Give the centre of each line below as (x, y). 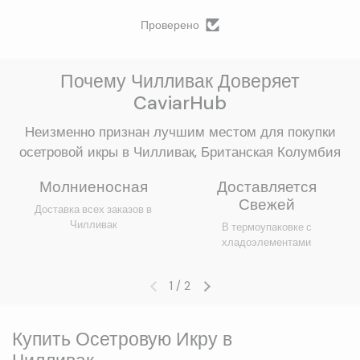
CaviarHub (180, 103)
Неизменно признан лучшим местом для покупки (180, 132)
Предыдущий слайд (209, 295)
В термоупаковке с (266, 227)
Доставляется (266, 187)
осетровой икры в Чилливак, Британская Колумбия (180, 152)
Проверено (170, 25)
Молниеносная (93, 187)
